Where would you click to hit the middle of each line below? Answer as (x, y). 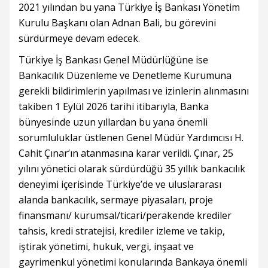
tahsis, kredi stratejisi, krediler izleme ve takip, (122, 231)
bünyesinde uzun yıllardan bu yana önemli (113, 122)
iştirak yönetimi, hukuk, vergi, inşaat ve (106, 247)
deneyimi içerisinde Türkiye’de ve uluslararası (120, 185)
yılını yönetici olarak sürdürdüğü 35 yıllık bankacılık (132, 169)
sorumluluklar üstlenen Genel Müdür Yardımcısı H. (131, 138)
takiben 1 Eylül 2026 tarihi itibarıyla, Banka (114, 107)
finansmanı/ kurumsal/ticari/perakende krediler (125, 216)
